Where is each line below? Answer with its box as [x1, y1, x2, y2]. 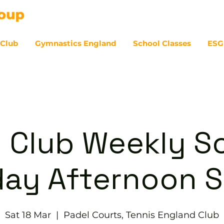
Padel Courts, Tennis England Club [63, 209, 219, 220]
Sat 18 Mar [5, 209, 51, 220]
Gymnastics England [35, 38, 116, 48]
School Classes [132, 38, 191, 48]
